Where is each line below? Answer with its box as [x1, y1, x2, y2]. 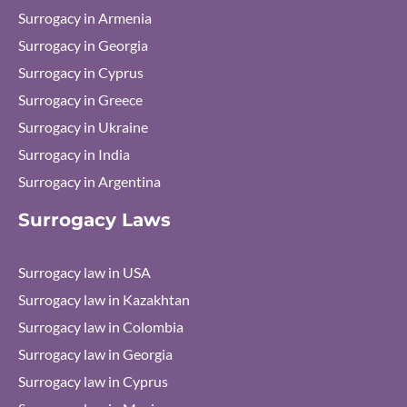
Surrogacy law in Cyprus [18, 372, 168, 390]
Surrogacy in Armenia [18, 9, 152, 26]
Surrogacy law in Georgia [18, 345, 173, 362]
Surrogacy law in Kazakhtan [18, 291, 190, 308]
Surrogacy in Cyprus [18, 64, 144, 81]
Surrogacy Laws [18, 209, 171, 231]
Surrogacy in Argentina [18, 173, 161, 190]
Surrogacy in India [18, 145, 130, 163]
